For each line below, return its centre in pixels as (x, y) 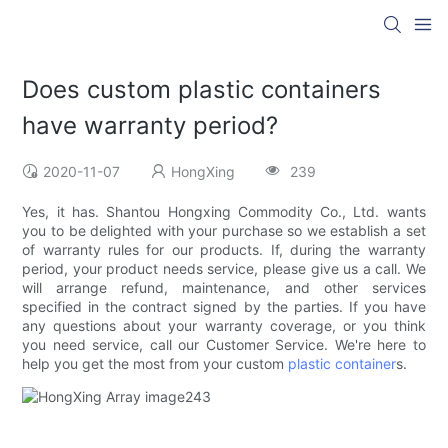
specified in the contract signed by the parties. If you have (224, 307)
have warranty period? (150, 126)
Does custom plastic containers (202, 90)
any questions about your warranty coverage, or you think (224, 326)
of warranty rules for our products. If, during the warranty (224, 250)
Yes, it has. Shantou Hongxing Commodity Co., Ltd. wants (224, 212)
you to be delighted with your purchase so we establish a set (224, 231)
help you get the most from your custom (155, 364)
